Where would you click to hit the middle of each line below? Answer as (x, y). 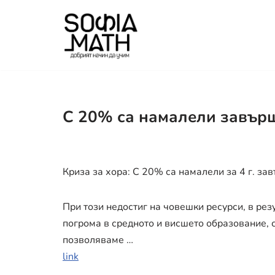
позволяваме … (98, 240)
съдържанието (43, 67)
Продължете (39, 34)
